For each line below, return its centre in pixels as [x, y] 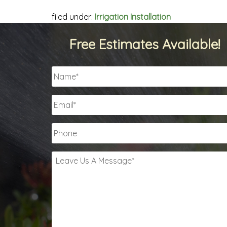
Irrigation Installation [133, 17]
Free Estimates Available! [145, 45]
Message [68, 187]
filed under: [73, 17]
